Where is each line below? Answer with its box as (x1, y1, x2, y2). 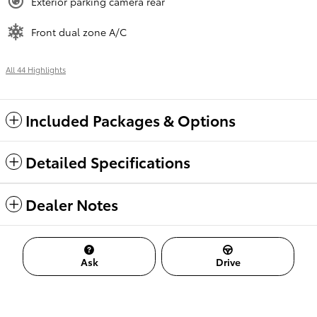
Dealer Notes (25, 194, 118, 214)
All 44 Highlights (6, 64, 66, 75)
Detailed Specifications (25, 151, 190, 172)
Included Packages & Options (25, 110, 236, 130)
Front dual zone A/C (31, 25, 127, 39)
